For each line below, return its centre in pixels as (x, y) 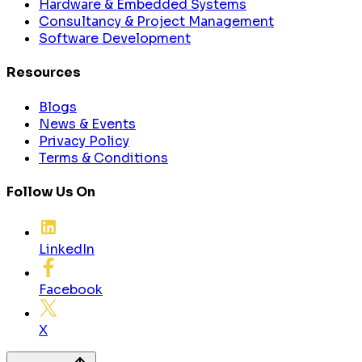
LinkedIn (67, 250)
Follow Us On (51, 192)
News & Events (87, 124)
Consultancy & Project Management (156, 22)
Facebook (71, 290)
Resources (44, 73)
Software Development (115, 39)
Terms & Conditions (103, 158)
